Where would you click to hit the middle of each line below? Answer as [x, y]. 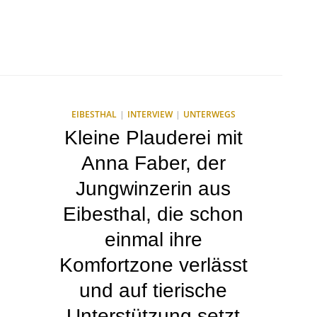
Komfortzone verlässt [153, 265]
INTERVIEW [150, 114]
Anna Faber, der [153, 163]
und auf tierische [153, 290]
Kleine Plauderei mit [153, 138]
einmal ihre [153, 240]
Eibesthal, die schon [153, 214]
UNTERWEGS [209, 114]
